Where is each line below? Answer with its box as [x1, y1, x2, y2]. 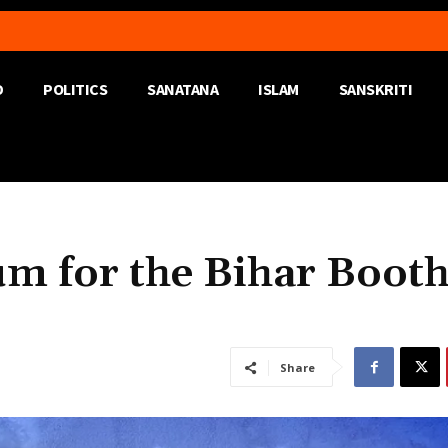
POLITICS [43, 79, 107, 99]
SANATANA [147, 79, 218, 99]
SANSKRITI [338, 79, 412, 99]
